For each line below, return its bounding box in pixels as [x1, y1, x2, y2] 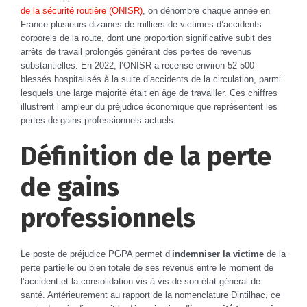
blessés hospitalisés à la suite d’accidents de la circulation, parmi [21, 73, 281, 84]
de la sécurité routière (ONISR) [21, 5, 143, 16]
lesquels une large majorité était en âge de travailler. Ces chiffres [21, 87, 278, 98]
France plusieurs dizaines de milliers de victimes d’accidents [21, 19, 262, 29]
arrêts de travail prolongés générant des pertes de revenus [21, 46, 251, 57]
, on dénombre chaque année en [143, 5, 270, 16]
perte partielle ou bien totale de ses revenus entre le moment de [21, 262, 273, 273]
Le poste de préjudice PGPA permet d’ [21, 248, 172, 259]
